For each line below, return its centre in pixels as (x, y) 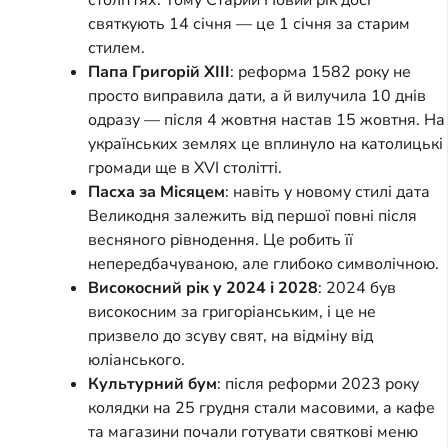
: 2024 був (357, 287)
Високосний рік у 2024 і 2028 (203, 287)
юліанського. (136, 359)
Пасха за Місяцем (156, 191)
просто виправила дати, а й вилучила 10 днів (257, 95)
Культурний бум (152, 383)
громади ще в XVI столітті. (185, 167)
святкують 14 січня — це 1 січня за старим (249, 23)
